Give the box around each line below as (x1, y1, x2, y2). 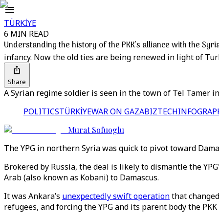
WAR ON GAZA (91, 106, 144, 117)
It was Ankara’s (4, 191, 62, 201)
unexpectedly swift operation (62, 191, 170, 201)
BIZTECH (144, 106, 178, 117)
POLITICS (23, 106, 59, 117)
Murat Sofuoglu (68, 125, 124, 135)
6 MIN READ (4, 28, 49, 39)
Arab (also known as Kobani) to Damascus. (4, 172, 163, 183)
